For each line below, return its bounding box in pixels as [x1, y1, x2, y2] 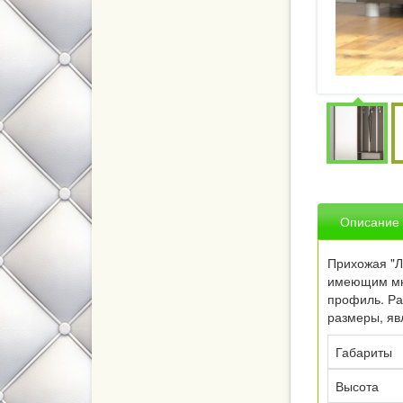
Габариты [336, 343, 392, 362]
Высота [336, 377, 379, 396]
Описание [340, 212, 399, 231]
